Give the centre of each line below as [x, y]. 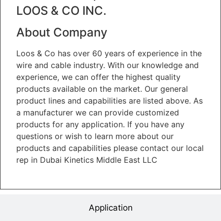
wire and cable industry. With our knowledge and [108, 65]
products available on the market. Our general [102, 89]
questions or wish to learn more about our [95, 136]
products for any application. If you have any [100, 125]
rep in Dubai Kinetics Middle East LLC [87, 160]
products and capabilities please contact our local [110, 148]
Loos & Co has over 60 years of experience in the [109, 54]
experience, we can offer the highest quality [98, 77]
